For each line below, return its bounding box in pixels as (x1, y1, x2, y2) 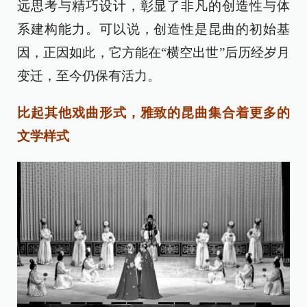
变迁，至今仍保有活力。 (17, 69, 160, 83)
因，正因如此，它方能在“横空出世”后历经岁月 (17, 45, 290, 60)
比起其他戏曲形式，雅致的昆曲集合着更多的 (17, 106, 290, 120)
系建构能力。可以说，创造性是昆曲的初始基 (17, 22, 290, 36)
